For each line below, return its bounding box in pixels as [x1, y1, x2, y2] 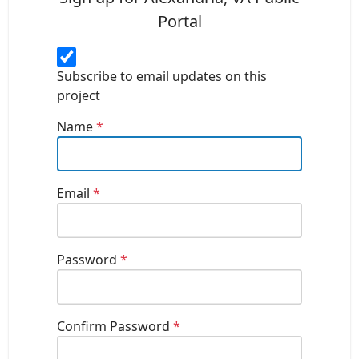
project [57, 87, 101, 105]
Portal [157, 10, 202, 32]
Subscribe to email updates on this [57, 67, 268, 86]
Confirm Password [57, 317, 174, 336]
